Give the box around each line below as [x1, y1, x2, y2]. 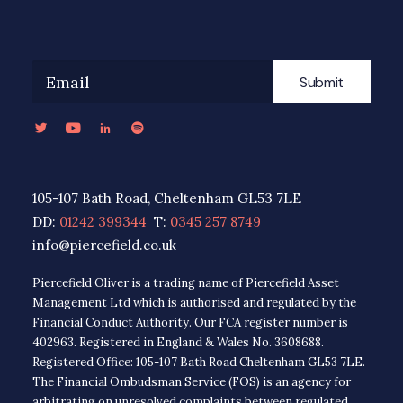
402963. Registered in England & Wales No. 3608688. [32, 335, 324, 350]
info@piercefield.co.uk [32, 237, 176, 254]
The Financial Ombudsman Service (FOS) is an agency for [32, 374, 351, 390]
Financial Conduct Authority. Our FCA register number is [32, 315, 348, 330]
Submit [299, 72, 344, 92]
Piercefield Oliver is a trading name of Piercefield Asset [32, 275, 339, 291]
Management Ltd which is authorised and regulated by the [32, 295, 356, 310]
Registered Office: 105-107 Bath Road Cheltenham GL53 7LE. [32, 354, 365, 370]
